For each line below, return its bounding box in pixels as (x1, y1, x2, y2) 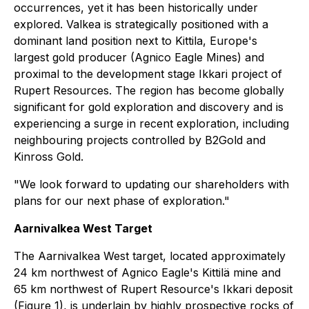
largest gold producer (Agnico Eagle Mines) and (14, 50, 264, 64)
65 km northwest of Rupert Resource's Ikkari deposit (14, 282, 292, 296)
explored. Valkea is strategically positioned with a (14, 17, 268, 31)
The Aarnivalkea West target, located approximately (14, 249, 286, 263)
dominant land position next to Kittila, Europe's (14, 34, 257, 48)
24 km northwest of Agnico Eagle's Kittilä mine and (14, 266, 281, 279)
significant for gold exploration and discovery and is (14, 100, 283, 114)
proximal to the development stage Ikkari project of (14, 67, 282, 81)
